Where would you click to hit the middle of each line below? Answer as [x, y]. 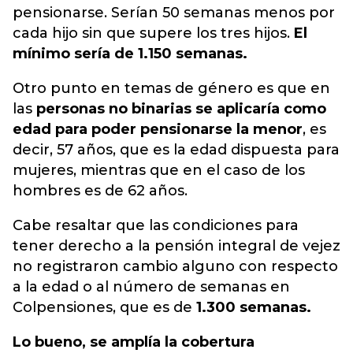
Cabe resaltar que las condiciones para [156, 226]
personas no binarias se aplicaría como [179, 109]
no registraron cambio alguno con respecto [175, 267]
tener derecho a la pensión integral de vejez [176, 246]
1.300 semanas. [252, 308]
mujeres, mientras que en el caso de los [159, 171]
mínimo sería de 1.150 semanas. [130, 54]
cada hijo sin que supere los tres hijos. [153, 33]
